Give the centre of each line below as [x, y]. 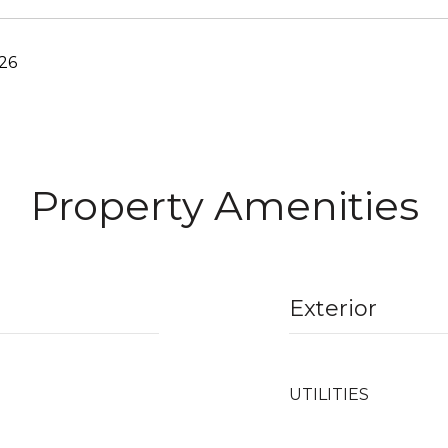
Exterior [333, 308]
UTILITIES [329, 394]
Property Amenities [224, 205]
